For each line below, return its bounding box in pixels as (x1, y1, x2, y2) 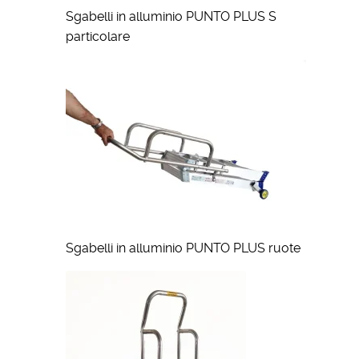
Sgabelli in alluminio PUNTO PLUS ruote (65, 240, 301, 256)
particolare (65, 29, 130, 45)
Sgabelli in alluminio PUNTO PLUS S (65, 9, 276, 25)
